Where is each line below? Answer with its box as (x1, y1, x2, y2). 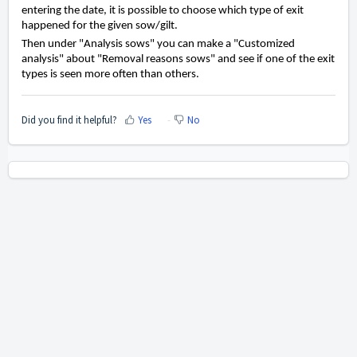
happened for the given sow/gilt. (22, 20, 180, 33)
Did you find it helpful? (22, 112, 117, 127)
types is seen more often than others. (22, 69, 202, 81)
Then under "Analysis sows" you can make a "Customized (22, 38, 295, 51)
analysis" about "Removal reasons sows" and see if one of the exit (22, 53, 335, 66)
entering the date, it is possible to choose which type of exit (22, 5, 304, 18)
